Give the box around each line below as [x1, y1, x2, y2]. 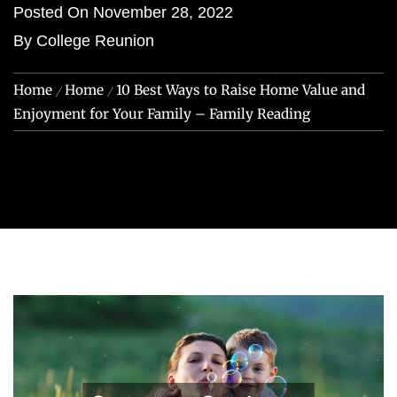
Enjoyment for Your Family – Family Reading [13, 105, 310, 122]
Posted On [13, 4, 93, 21]
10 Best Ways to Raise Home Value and [116, 82, 365, 98]
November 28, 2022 [93, 4, 233, 21]
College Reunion [36, 32, 154, 50]
